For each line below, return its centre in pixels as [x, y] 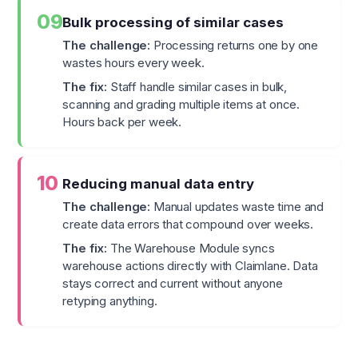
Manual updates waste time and [237, 207]
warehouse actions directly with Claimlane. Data [190, 266]
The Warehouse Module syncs [191, 249]
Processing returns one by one [235, 46]
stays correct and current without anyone [173, 284]
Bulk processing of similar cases [173, 23]
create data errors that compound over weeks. [188, 225]
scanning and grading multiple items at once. [181, 105]
